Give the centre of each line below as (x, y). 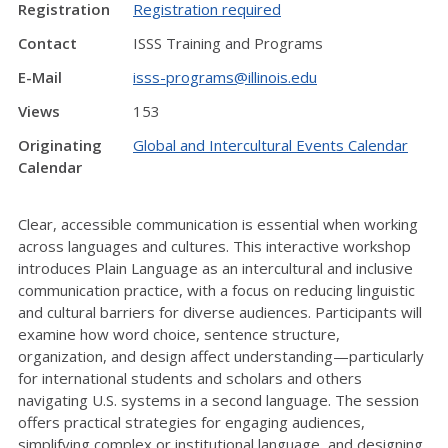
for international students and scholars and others (190, 377)
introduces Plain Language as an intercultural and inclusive (215, 267)
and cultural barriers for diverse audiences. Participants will (220, 311)
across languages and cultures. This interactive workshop (214, 245)
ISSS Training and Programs (228, 43)
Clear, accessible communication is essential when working (218, 223)
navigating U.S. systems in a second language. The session (218, 399)
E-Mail (40, 77)
